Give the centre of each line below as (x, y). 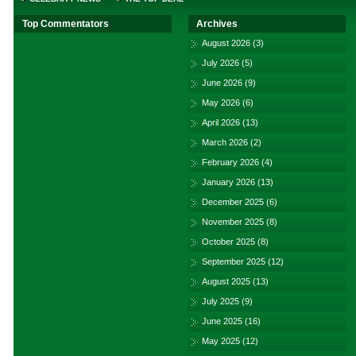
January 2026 (228, 182)
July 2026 (221, 63)
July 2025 (221, 301)
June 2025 (222, 321)
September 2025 (234, 261)
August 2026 (226, 43)
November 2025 (233, 222)
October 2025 (228, 242)
